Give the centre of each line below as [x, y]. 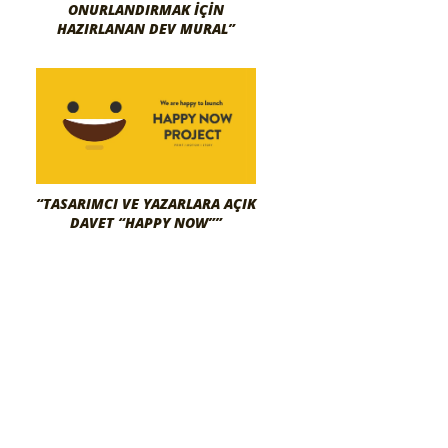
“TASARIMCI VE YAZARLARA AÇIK [146, 204]
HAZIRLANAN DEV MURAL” [146, 29]
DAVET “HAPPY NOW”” [146, 223]
